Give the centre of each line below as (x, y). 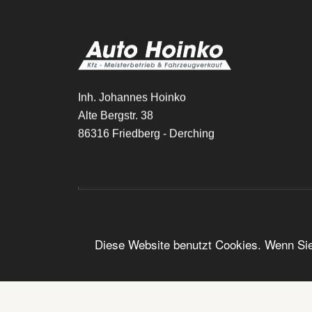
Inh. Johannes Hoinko (132, 97)
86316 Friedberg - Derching (146, 133)
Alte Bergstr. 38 (116, 115)
